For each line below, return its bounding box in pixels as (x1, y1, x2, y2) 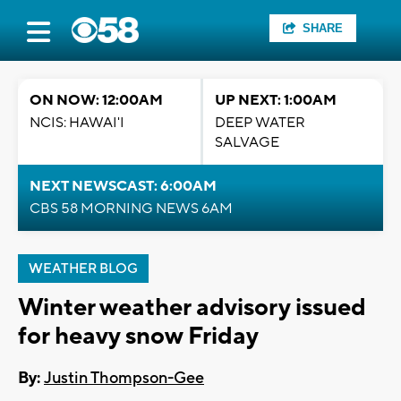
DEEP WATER (215, 114, 305, 132)
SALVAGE (215, 133, 279, 151)
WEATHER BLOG (29, 260, 138, 277)
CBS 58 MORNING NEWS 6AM (30, 200, 233, 218)
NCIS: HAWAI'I (30, 114, 124, 132)
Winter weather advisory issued (18, 292, 366, 323)
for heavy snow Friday (18, 320, 259, 352)
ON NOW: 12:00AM (30, 91, 163, 109)
